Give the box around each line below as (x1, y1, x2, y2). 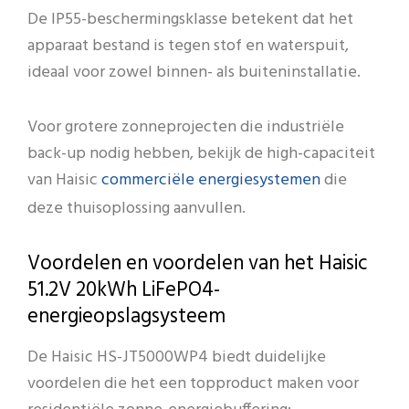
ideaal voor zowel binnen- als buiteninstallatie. (27, 58, 361, 86)
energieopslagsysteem (27, 300, 225, 333)
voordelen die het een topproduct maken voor (27, 371, 359, 398)
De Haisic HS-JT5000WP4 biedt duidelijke (27, 344, 326, 372)
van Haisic (27, 167, 101, 194)
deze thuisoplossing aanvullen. (27, 195, 246, 223)
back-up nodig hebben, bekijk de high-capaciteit (27, 141, 375, 168)
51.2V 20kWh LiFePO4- (27, 274, 220, 307)
